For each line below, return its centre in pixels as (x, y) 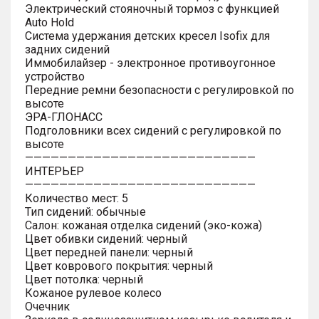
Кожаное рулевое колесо (93, 293)
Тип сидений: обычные (85, 211)
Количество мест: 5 (77, 198)
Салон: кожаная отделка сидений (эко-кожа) (143, 225)
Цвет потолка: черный (84, 279)
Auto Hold (49, 22)
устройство (55, 76)
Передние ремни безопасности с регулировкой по (159, 90)
